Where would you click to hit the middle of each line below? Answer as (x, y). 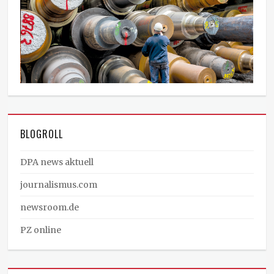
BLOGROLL (42, 134)
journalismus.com (59, 185)
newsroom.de (50, 208)
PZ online (41, 230)
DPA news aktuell (57, 162)
